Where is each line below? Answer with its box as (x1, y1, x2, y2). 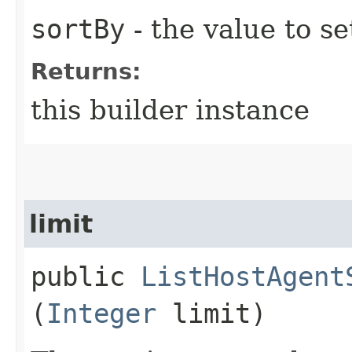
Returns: (31, 57, 141, 85)
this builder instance (31, 93, 310, 126)
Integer (46, 297, 156, 329)
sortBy (31, 13, 125, 45)
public (31, 260, 141, 292)
